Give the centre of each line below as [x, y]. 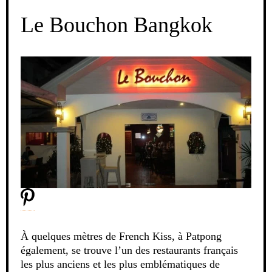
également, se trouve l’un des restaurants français [129, 250]
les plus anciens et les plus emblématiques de [120, 264]
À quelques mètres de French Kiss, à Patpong [121, 236]
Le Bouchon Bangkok [117, 25]
